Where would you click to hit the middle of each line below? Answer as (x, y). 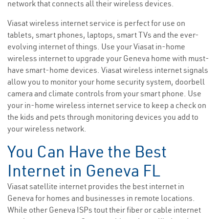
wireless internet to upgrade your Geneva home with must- (108, 58)
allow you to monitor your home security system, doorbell (106, 82)
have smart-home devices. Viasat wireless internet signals (108, 70)
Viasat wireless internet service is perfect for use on (96, 23)
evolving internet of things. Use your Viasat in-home (96, 47)
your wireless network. (47, 129)
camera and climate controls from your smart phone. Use (104, 94)
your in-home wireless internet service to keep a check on (107, 105)
